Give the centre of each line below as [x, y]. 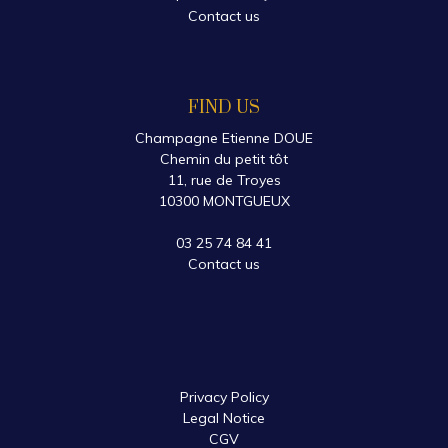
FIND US [224, 107]
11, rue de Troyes [224, 179]
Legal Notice [224, 417]
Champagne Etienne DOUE [224, 137]
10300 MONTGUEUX [224, 200]
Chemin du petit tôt [224, 158]
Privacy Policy [224, 396]
